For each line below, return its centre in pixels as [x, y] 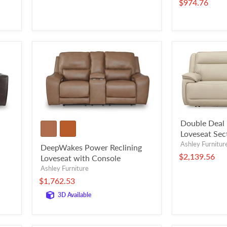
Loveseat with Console [81, 158]
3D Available [74, 195]
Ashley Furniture [65, 168]
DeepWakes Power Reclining [91, 147]
